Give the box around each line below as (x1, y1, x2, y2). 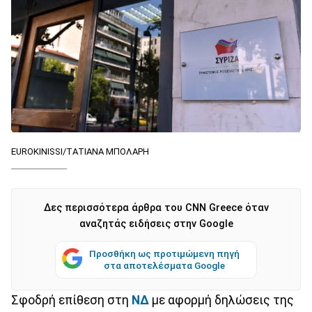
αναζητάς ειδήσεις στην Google (79, 217, 233, 230)
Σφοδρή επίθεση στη (11, 292, 132, 307)
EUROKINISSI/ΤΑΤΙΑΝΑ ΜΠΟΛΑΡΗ (11, 146, 149, 157)
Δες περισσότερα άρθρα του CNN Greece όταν (43, 201, 269, 214)
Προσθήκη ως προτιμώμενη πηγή (89, 247, 240, 259)
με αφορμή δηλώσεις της (152, 292, 294, 307)
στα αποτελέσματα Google (104, 259, 225, 271)
